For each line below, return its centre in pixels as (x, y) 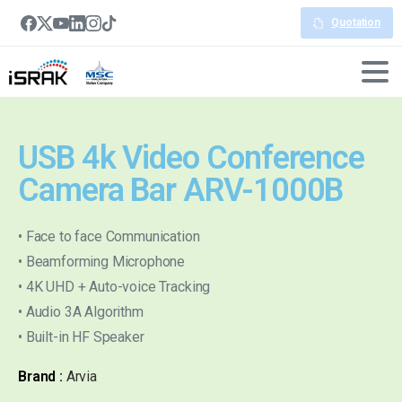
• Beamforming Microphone (102, 262)
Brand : (40, 376)
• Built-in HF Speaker (81, 337)
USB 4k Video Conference (192, 158)
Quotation (356, 22)
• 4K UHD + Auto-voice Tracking (114, 287)
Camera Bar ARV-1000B (181, 190)
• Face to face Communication (109, 236)
